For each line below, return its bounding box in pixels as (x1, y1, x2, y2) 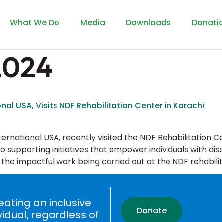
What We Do (10, 17, 60, 28)
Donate (137, 205, 166, 217)
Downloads (126, 17, 171, 28)
